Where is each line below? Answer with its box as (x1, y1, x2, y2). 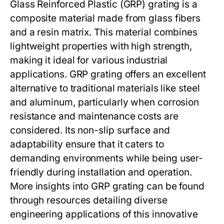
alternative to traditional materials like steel (10, 82, 200, 94)
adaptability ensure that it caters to (10, 138, 164, 150)
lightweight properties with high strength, (10, 40, 192, 52)
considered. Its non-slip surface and (10, 124, 170, 136)
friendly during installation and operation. (10, 166, 192, 178)
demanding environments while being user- (10, 152, 203, 164)
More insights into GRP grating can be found (10, 180, 204, 192)
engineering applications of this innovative (10, 208, 198, 220)
